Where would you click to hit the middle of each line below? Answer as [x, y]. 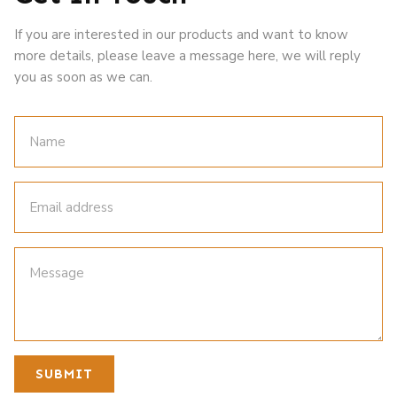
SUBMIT [64, 374]
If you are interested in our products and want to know [181, 34]
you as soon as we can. [83, 77]
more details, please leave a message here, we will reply [187, 55]
